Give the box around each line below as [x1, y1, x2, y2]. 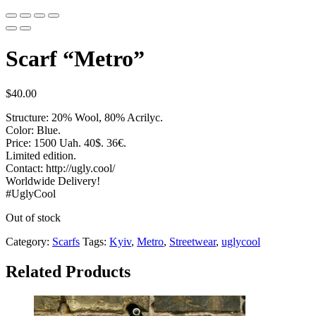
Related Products [6, 262, 130, 281]
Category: [6, 235, 52, 248]
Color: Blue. [6, 123, 61, 136]
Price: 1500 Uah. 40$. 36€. [6, 136, 126, 149]
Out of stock [6, 211, 61, 224]
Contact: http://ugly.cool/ [6, 162, 115, 174]
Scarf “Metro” [6, 46, 145, 72]
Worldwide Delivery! [6, 174, 100, 187]
